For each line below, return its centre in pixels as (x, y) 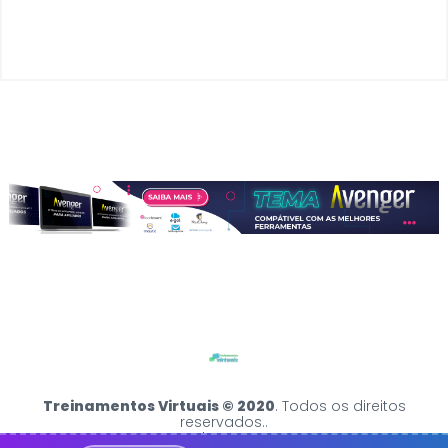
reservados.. (224, 422)
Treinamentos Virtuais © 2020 (158, 406)
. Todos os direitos (340, 406)
